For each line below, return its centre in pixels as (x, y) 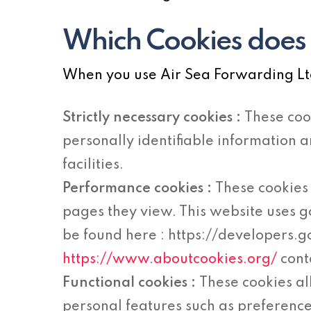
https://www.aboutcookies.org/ (170, 260)
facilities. (93, 165)
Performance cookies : (139, 189)
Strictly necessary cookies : (154, 118)
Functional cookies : (131, 283)
